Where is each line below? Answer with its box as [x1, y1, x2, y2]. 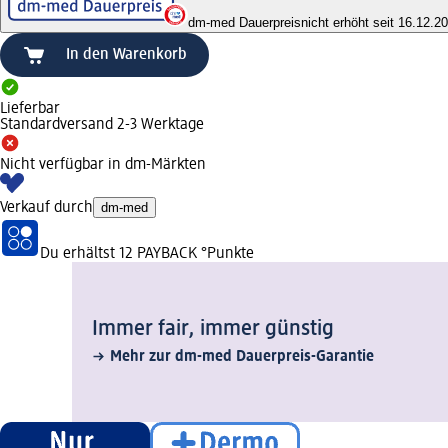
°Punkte [197, 245, 254, 262]
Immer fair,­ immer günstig [92, 317, 334, 340]
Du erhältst [40, 245, 119, 262]
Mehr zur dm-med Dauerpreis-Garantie [110, 348, 374, 365]
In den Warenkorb [66, 47, 187, 64]
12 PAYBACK [119, 245, 197, 262]
